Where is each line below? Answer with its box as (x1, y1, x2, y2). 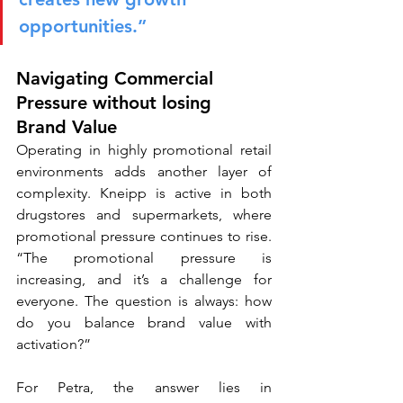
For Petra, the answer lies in (16, 379, 272, 396)
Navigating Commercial (16, 67, 219, 89)
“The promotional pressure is (16, 249, 272, 266)
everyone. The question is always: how (16, 292, 272, 309)
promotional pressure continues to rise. (16, 228, 272, 245)
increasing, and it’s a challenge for (16, 271, 272, 288)
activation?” (16, 336, 91, 353)
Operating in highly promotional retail (16, 141, 272, 158)
